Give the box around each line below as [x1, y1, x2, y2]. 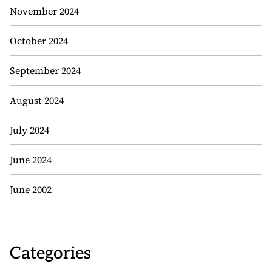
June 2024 [10, 153, 52, 166]
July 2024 [10, 123, 49, 137]
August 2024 [10, 93, 64, 107]
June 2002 [10, 183, 52, 196]
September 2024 [10, 64, 81, 77]
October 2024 [10, 34, 68, 47]
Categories [10, 243, 91, 263]
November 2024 [10, 4, 79, 18]
